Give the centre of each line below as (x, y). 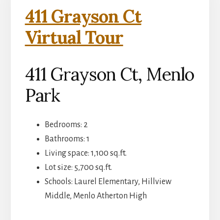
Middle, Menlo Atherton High (96, 196)
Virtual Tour (74, 38)
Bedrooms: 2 (66, 125)
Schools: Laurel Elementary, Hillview (108, 182)
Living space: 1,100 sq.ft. (85, 153)
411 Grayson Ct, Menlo (109, 74)
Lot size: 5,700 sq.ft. (78, 168)
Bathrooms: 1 (67, 139)
